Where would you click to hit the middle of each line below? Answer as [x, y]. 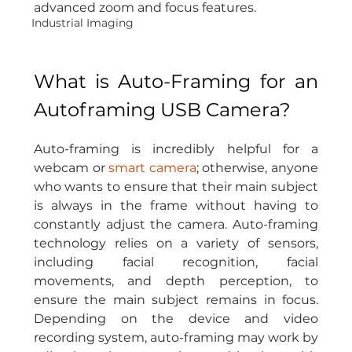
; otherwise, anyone [257, 168]
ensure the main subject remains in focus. [176, 300]
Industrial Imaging [82, 22]
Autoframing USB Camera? [162, 110]
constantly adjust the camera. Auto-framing [176, 225]
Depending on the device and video [176, 319]
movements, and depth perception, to [176, 281]
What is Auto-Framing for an [176, 82]
